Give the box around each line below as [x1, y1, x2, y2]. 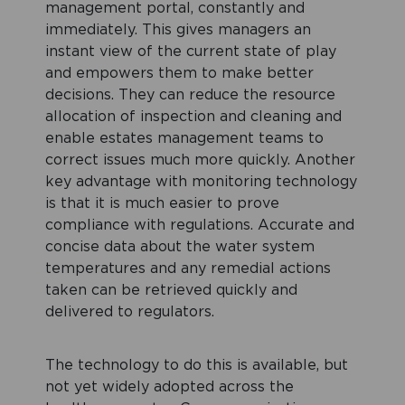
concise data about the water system [45, 240, 315, 255]
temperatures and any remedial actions [45, 261, 331, 277]
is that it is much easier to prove [45, 196, 279, 212]
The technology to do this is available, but [45, 358, 348, 373]
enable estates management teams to [45, 131, 324, 146]
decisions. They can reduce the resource [45, 88, 335, 103]
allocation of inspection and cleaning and [45, 109, 342, 125]
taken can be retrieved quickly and [45, 283, 297, 298]
